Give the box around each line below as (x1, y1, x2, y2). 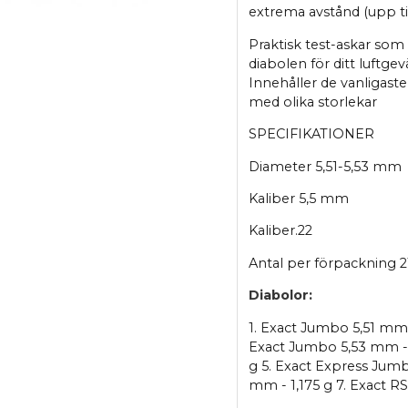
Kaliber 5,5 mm (248, 190, 349, 208)
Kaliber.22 (248, 222, 312, 240)
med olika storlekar (248, 93, 377, 110)
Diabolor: (248, 287, 312, 304)
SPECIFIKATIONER (248, 126, 374, 143)
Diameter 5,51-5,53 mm (248, 158, 402, 175)
